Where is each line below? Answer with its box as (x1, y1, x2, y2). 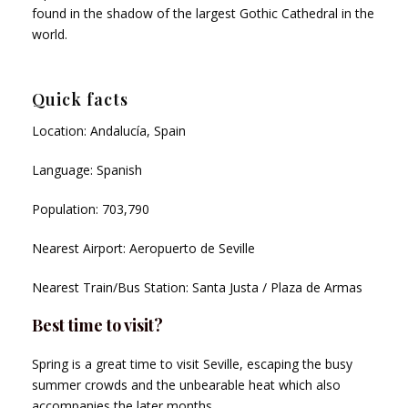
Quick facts (32, 87, 128, 110)
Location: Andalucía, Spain (32, 121, 186, 139)
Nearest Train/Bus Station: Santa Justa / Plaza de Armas (32, 278, 362, 296)
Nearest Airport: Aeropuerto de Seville (32, 239, 255, 257)
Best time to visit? (32, 313, 167, 336)
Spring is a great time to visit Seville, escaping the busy (32, 354, 352, 372)
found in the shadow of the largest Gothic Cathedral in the (32, 4, 374, 22)
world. (32, 25, 67, 43)
